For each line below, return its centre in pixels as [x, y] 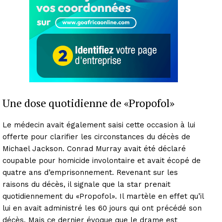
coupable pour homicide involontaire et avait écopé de [102, 160]
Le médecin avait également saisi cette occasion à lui [99, 125]
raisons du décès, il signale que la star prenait [86, 184]
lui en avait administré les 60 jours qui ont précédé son [102, 208]
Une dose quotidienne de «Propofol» [88, 103]
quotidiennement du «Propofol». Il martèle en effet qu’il [103, 196]
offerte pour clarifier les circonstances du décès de [96, 137]
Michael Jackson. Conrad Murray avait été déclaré [94, 148]
